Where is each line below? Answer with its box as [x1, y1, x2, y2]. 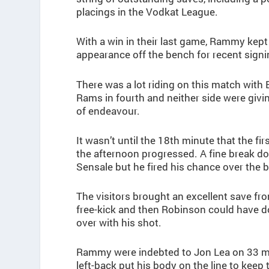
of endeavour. [76, 103, 141, 118]
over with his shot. [76, 215, 162, 229]
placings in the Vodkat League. [76, 5, 219, 19]
